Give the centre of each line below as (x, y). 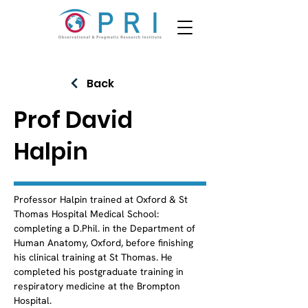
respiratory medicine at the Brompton (98, 286)
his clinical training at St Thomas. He (95, 257)
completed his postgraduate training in (100, 272)
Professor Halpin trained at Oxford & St (102, 199)
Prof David (73, 120)
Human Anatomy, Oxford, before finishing (105, 243)
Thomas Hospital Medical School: (88, 214)
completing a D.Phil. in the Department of (106, 228)
